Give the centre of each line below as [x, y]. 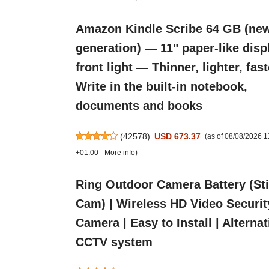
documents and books [139, 106]
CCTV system [114, 242]
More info [119, 153]
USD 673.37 [178, 137]
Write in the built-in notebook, [161, 87]
